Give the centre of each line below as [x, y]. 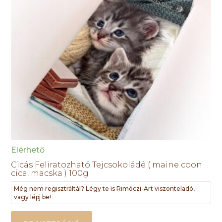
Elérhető [28, 150]
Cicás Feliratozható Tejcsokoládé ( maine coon [107, 165]
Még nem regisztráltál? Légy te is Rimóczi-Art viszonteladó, [105, 189]
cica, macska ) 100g [50, 173]
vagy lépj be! [33, 197]
